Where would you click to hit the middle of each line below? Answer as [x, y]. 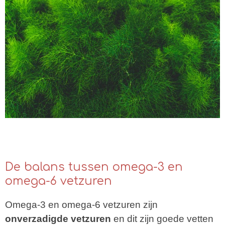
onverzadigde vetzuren [58, 218]
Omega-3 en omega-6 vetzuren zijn [81, 204]
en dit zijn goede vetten [162, 218]
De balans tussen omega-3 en [94, 167]
